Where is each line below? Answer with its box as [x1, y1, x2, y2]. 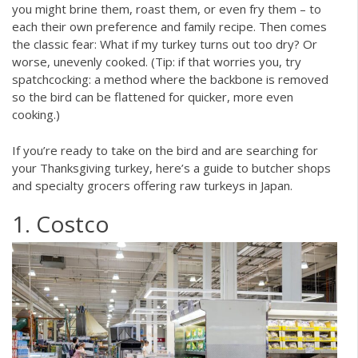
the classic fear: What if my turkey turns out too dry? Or [12, 36, 317, 53]
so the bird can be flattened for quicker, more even [12, 89, 293, 105]
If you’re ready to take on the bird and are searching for [12, 141, 318, 158]
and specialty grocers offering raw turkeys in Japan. [12, 177, 292, 193]
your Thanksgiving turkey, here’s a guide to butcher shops [12, 159, 331, 176]
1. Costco [12, 209, 109, 240]
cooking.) [12, 106, 60, 123]
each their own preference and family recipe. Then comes [12, 18, 327, 35]
